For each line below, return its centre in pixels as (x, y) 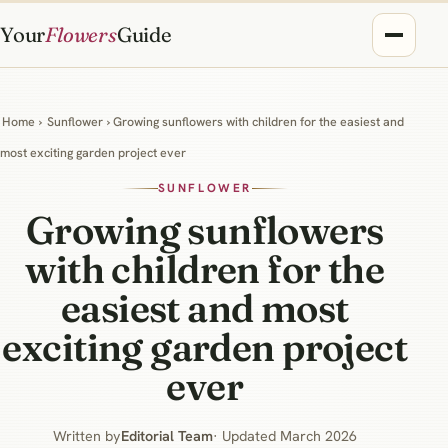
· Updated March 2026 (284, 435)
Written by (86, 435)
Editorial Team (166, 435)
